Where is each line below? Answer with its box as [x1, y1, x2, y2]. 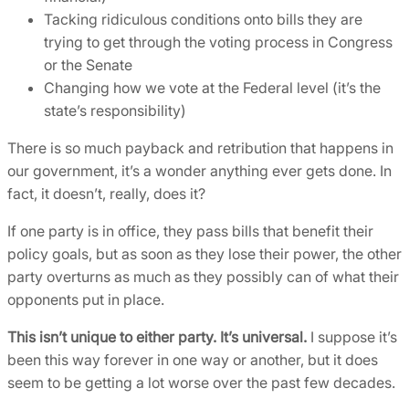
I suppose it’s [307, 328, 397, 347]
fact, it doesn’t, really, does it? [7, 184, 205, 204]
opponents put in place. [7, 290, 164, 309]
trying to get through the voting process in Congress [44, 33, 393, 52]
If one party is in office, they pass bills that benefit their [7, 222, 373, 241]
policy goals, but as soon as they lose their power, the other [7, 245, 402, 264]
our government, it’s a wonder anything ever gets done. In [7, 162, 392, 181]
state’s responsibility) [44, 101, 186, 121]
